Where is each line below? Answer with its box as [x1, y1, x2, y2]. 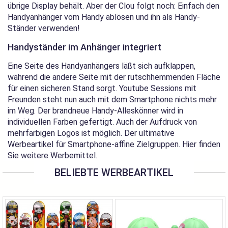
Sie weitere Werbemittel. [8, 151, 97, 160]
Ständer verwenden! [8, 23, 80, 33]
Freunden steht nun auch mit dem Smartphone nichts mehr [8, 95, 217, 104]
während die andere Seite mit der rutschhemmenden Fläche [8, 72, 220, 82]
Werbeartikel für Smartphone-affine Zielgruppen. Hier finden [8, 139, 220, 149]
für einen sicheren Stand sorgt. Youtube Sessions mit [8, 83, 196, 93]
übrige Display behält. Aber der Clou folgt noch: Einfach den [8, 1, 219, 11]
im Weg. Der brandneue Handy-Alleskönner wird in [8, 106, 183, 116]
